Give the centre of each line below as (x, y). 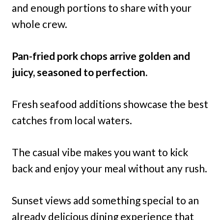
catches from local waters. (72, 120)
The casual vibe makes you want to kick (100, 152)
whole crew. (40, 24)
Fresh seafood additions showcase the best (110, 104)
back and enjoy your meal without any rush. (110, 168)
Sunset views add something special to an (105, 200)
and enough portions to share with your (102, 7)
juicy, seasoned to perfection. (80, 72)
